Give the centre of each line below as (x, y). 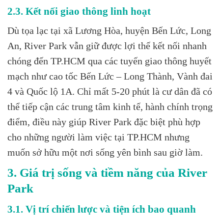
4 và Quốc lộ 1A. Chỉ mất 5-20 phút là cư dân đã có (110, 91)
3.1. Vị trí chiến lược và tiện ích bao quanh (102, 209)
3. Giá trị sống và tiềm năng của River (107, 172)
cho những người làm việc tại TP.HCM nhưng (98, 137)
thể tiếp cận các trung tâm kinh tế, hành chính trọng (110, 107)
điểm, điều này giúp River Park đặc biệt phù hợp (104, 122)
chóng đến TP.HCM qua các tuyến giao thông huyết (110, 61)
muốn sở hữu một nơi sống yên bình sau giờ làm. (105, 152)
